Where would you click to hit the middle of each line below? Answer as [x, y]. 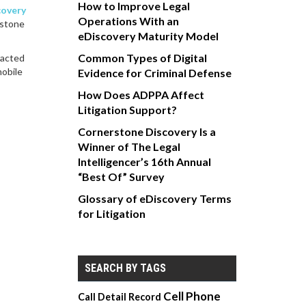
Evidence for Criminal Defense [154, 73]
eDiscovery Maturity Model [148, 36]
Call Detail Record [119, 297]
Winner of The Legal [129, 147]
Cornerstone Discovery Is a [147, 132]
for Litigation [111, 214]
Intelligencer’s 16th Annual [144, 162]
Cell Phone [192, 296]
